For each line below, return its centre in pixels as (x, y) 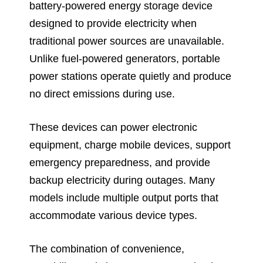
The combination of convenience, (107, 249)
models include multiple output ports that (124, 198)
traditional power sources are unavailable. (127, 41)
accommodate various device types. (113, 215)
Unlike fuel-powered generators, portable (125, 58)
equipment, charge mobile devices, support (130, 145)
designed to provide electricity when (113, 23)
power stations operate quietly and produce (130, 76)
